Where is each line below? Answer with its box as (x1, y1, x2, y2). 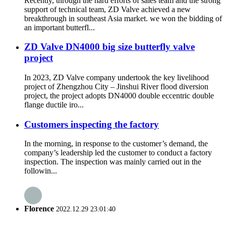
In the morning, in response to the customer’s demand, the (24, 139, 208, 148)
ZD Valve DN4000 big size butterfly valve (24, 41, 195, 52)
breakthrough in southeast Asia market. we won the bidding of (24, 14, 222, 23)
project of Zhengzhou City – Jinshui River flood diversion (24, 82, 208, 91)
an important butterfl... (24, 23, 95, 32)
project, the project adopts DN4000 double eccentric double (24, 91, 214, 100)
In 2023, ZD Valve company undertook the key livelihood (24, 73, 209, 82)
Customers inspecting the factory (24, 119, 159, 130)
